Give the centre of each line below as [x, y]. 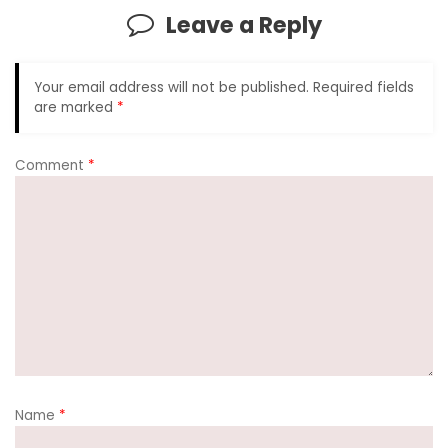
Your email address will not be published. [171, 88]
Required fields [363, 88]
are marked [75, 108]
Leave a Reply [243, 24]
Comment [51, 165]
